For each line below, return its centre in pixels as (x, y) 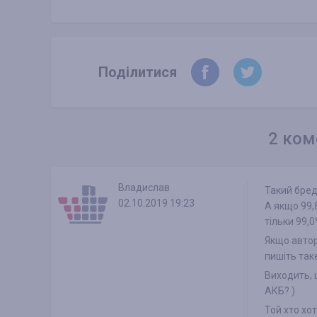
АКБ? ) (280, 291)
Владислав (144, 188)
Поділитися (138, 73)
